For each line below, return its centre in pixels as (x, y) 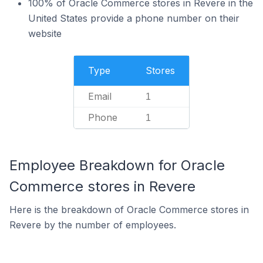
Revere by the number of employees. (93, 225)
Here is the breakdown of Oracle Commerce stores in (129, 210)
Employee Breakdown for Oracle (117, 165)
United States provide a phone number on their (134, 18)
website (45, 33)
